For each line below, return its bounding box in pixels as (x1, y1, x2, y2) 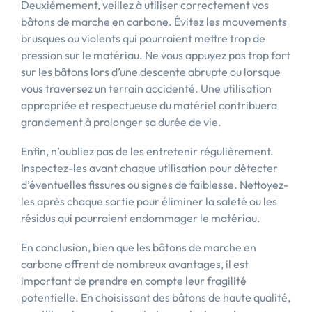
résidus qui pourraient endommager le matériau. (21, 211, 260, 225)
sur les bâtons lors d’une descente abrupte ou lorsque (21, 65, 281, 79)
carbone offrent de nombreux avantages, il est (21, 257, 249, 271)
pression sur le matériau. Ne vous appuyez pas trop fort (21, 48, 290, 62)
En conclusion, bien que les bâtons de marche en (21, 240, 256, 254)
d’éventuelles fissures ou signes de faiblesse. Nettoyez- (21, 178, 288, 192)
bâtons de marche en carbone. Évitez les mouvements (21, 15, 287, 29)
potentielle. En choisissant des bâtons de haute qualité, (21, 290, 290, 304)
